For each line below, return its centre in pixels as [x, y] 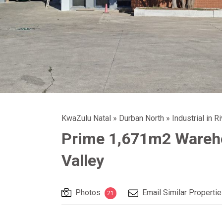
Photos [88, 193]
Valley [83, 161]
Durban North [141, 118]
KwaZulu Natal [86, 118]
